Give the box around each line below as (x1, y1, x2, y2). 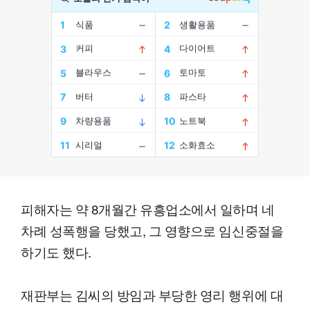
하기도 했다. (21, 242, 91, 262)
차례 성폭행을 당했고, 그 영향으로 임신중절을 (21, 221, 284, 240)
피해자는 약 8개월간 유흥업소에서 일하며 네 (21, 199, 275, 219)
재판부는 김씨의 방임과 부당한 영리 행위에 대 (21, 285, 284, 304)
